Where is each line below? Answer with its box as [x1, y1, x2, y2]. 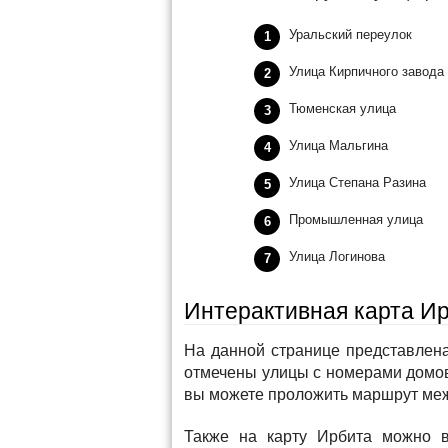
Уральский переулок [289, 27, 412, 42]
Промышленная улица [289, 212, 423, 227]
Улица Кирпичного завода [289, 64, 444, 79]
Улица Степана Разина [289, 175, 426, 190]
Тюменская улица [289, 101, 396, 116]
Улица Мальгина [289, 138, 388, 153]
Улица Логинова [289, 249, 385, 264]
